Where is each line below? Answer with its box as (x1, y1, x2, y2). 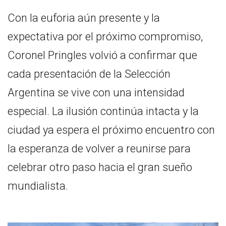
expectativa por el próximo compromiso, (8, 30, 203, 43)
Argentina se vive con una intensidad (8, 86, 185, 99)
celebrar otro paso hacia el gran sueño (8, 160, 192, 174)
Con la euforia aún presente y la (8, 11, 160, 24)
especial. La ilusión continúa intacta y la (8, 104, 199, 118)
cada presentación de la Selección (8, 67, 171, 80)
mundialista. (8, 179, 68, 192)
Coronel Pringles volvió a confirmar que (8, 48, 197, 62)
